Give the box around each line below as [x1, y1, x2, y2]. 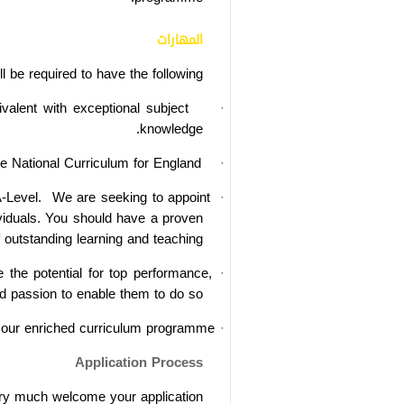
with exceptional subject [43, 95, 189, 121]
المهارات [157, 27, 203, 52]
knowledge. [140, 115, 203, 142]
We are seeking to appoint [51, 184, 211, 210]
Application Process [75, 349, 203, 375]
